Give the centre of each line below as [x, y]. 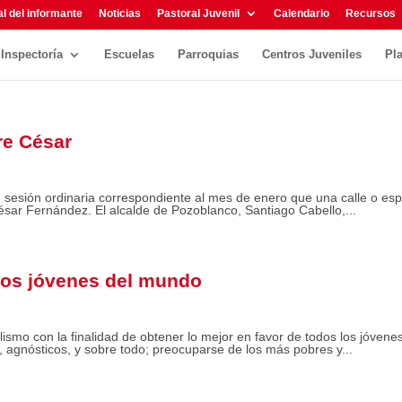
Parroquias [208, 54]
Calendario [301, 13]
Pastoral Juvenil [198, 13]
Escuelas [129, 54]
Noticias [120, 13]
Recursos [371, 13]
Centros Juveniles [312, 54]
